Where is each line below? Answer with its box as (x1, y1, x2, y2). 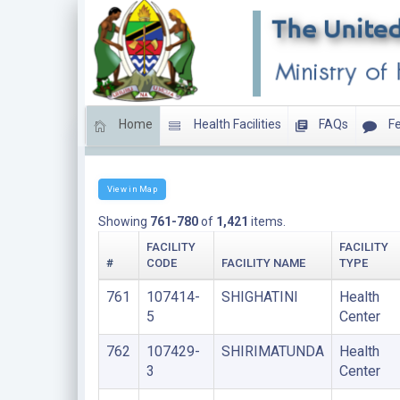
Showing (97, 213, 150, 229)
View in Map (106, 183, 157, 194)
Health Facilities (190, 117, 281, 132)
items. (247, 213, 286, 229)
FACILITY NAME (221, 255, 305, 270)
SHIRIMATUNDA (221, 342, 324, 360)
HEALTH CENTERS (97, 133, 203, 147)
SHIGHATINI (221, 287, 298, 305)
